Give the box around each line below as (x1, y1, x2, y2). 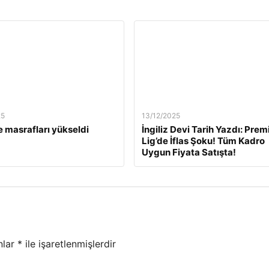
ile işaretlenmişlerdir (22, 238, 116, 250)
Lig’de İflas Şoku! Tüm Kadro (141, 135, 265, 147)
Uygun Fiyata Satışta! (141, 147, 236, 158)
